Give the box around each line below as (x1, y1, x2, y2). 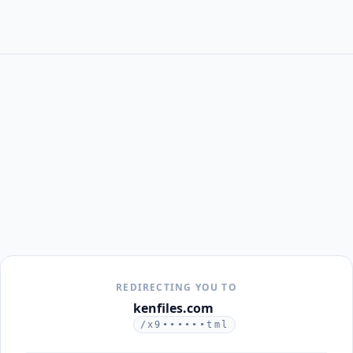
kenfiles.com (132, 299, 214, 317)
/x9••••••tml (139, 319, 229, 330)
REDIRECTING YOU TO (116, 281, 237, 294)
